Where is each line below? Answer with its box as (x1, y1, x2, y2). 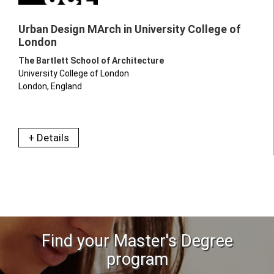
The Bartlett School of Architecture (18, 55, 164, 65)
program (106, 249, 168, 269)
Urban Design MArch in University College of (18, 22, 241, 35)
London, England (18, 81, 82, 91)
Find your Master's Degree (41, 231, 233, 251)
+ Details (28, 131, 69, 144)
